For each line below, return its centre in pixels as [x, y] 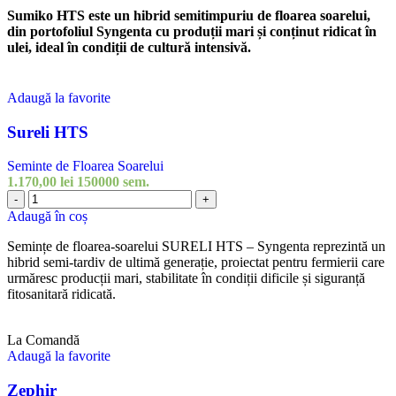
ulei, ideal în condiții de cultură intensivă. [129, 47]
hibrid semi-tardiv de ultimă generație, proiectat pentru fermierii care [196, 263]
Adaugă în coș [47, 217]
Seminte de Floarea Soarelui [85, 166]
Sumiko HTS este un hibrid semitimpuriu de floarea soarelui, [189, 15]
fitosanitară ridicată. [61, 294]
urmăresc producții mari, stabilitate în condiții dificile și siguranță [186, 278]
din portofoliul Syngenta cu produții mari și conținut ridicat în [192, 31]
